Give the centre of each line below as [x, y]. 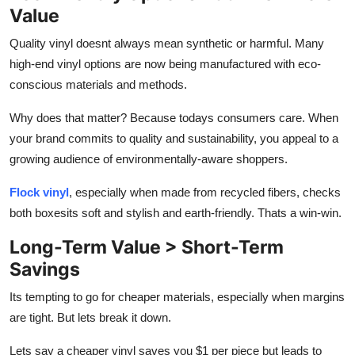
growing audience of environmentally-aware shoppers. [149, 158]
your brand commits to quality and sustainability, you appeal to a [174, 138]
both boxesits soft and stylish [86, 212]
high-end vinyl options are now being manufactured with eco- [165, 63]
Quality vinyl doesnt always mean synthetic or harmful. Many [167, 43]
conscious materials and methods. [98, 84]
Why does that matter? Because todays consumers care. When [174, 117]
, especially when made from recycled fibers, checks [205, 192]
